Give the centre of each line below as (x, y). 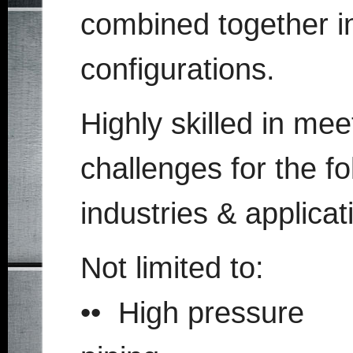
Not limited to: (172, 268)
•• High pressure (192, 313)
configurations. (177, 69)
